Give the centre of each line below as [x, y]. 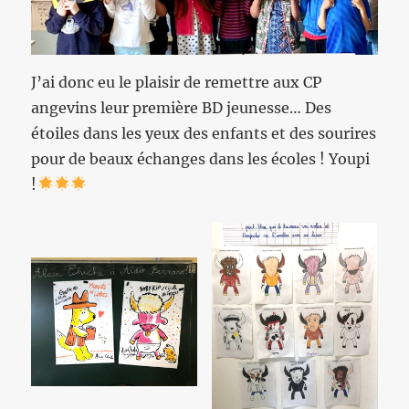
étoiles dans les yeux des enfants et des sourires [204, 133]
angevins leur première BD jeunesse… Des [182, 107]
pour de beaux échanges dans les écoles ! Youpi [201, 158]
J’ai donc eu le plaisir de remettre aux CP [177, 82]
